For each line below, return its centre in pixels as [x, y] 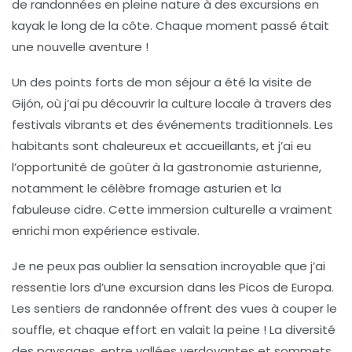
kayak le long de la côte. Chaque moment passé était [170, 26]
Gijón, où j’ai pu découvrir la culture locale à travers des [172, 104]
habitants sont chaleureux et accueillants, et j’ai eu [161, 146]
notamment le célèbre [80, 189]
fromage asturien [200, 189]
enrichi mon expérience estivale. [106, 231]
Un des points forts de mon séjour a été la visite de [162, 82]
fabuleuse [43, 210]
